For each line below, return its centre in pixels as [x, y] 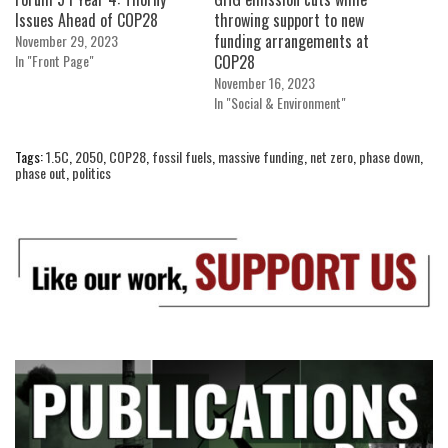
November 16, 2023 [264, 83]
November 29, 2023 [66, 41]
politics [91, 173]
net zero [331, 157]
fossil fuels [182, 157]
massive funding [261, 157]
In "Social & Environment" [280, 103]
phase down [389, 157]
